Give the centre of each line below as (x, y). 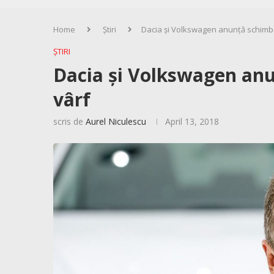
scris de (69, 122)
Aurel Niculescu (116, 122)
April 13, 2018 (192, 122)
